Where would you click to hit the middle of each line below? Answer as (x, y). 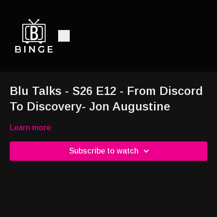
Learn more (30, 128)
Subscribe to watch (104, 151)
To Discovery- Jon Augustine (90, 106)
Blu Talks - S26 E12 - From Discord (106, 91)
